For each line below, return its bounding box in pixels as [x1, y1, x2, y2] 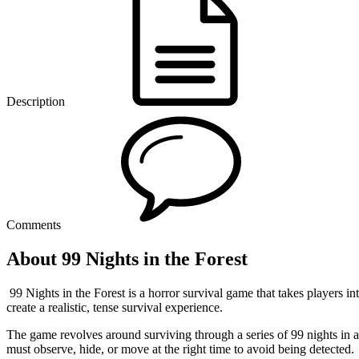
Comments [6, 217, 61, 232]
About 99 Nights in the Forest [6, 248, 248, 269]
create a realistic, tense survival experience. [6, 300, 223, 314]
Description [6, 94, 65, 108]
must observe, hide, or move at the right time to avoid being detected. [6, 341, 354, 356]
